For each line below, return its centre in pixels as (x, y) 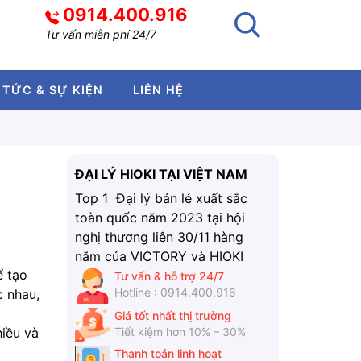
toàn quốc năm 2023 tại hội (160, 218)
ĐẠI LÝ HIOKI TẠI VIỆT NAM (162, 174)
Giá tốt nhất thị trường (172, 315)
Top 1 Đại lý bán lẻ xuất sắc (162, 199)
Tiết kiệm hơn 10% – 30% (180, 331)
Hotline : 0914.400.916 (175, 293)
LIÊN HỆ (158, 90)
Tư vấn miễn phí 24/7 (100, 34)
